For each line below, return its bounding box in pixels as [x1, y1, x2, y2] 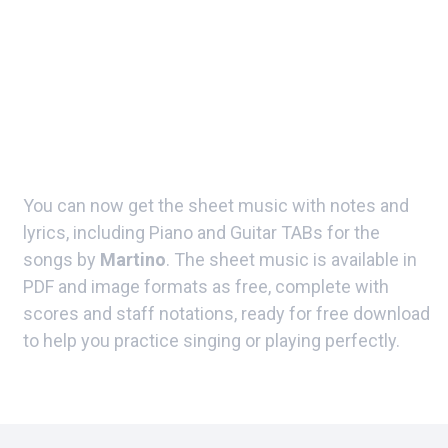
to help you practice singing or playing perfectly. [23, 330, 400, 351]
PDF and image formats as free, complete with [23, 276, 389, 297]
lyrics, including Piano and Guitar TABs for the [23, 222, 380, 243]
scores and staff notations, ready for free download [23, 303, 430, 324]
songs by [23, 249, 100, 270]
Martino [100, 249, 166, 270]
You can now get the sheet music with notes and [23, 195, 409, 216]
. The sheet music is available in [166, 249, 417, 270]
